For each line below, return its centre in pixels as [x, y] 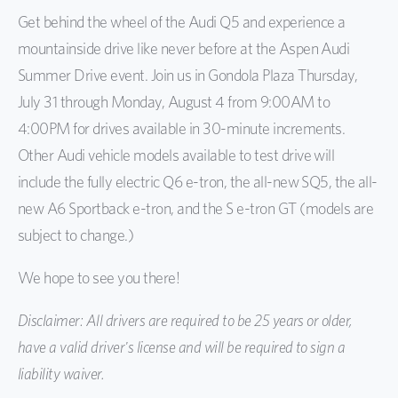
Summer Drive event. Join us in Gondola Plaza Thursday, [188, 75]
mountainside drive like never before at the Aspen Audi [184, 48]
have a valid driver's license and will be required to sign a [182, 346]
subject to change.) [76, 235]
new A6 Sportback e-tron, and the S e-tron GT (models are [196, 208]
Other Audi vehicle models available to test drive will [176, 155]
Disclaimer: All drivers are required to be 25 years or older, [185, 320]
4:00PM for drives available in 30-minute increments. [182, 128]
